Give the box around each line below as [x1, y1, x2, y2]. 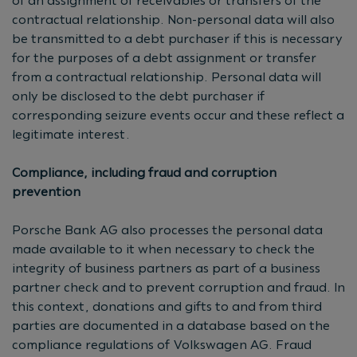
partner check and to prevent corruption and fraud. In [12, 279, 345, 295]
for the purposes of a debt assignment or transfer [12, 49, 316, 65]
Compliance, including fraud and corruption [12, 164, 277, 180]
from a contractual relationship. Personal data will [12, 69, 321, 84]
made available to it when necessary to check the [12, 241, 315, 257]
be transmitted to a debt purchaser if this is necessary [12, 30, 343, 46]
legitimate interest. [12, 126, 130, 142]
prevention [12, 183, 80, 199]
